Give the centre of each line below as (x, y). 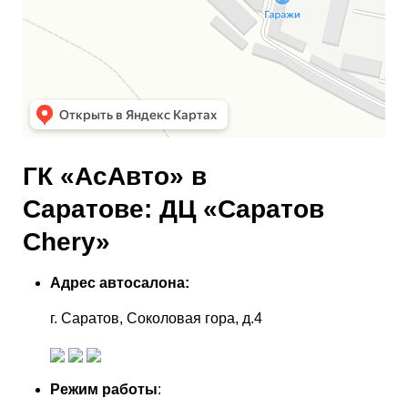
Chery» (66, 242)
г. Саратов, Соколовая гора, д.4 (156, 318)
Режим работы (104, 389)
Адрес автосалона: (120, 283)
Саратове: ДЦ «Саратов (173, 209)
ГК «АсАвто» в (115, 176)
